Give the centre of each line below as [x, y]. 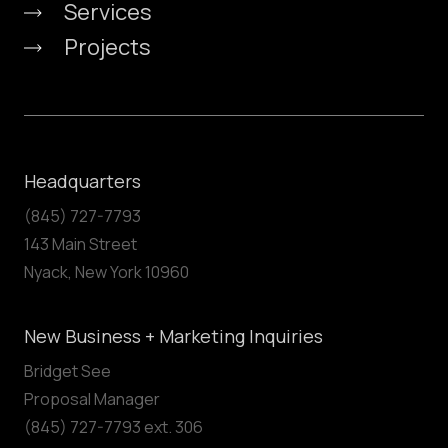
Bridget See [67, 371]
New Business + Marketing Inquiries [173, 336]
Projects [107, 47]
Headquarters [82, 181]
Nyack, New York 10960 [106, 272]
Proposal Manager [92, 399]
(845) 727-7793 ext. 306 [113, 427]
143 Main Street [80, 244]
